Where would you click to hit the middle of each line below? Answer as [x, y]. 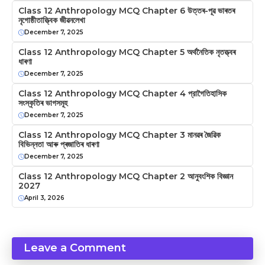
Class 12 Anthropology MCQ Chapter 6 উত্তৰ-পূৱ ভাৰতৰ [127, 11]
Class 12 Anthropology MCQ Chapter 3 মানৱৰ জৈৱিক [119, 135]
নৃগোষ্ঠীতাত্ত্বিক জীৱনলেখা [52, 20]
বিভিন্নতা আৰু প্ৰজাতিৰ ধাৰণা [59, 144]
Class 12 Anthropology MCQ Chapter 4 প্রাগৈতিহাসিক [122, 93]
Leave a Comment [75, 248]
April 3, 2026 [44, 198]
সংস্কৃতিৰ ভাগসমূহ [43, 103]
